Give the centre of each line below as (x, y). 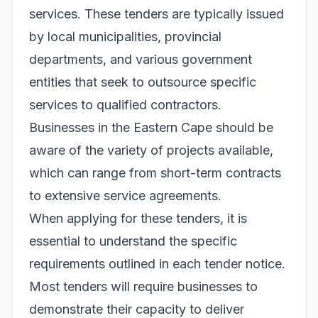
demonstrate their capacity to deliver (137, 309)
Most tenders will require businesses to (143, 286)
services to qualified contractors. (125, 105)
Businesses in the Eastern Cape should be (151, 127)
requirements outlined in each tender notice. (157, 264)
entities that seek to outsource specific (143, 82)
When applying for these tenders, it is (138, 218)
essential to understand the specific (133, 241)
